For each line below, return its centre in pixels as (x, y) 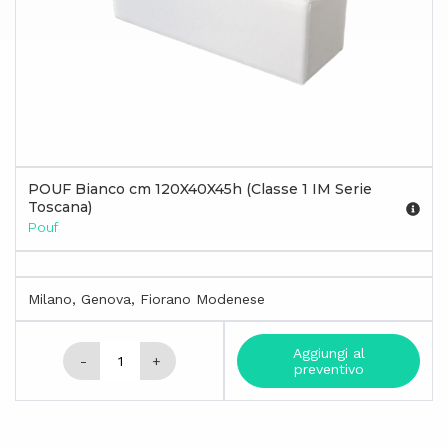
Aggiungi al (328, 352)
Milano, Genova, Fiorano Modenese (146, 298)
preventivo (328, 368)
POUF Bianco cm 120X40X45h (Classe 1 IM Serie (200, 188)
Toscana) (60, 206)
